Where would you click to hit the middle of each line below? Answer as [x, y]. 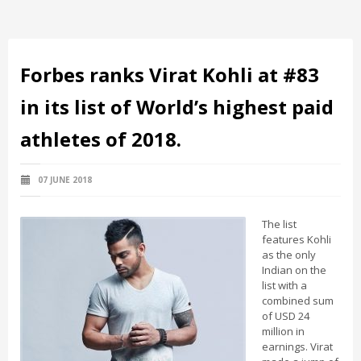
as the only [289, 255]
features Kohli [297, 239]
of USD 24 [286, 316]
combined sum [298, 301]
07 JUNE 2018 [64, 180]
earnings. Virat [297, 346]
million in [283, 331]
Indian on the [294, 270]
